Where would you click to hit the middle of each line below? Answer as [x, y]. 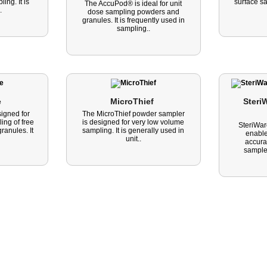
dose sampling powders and [133, 12]
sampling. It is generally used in [133, 131]
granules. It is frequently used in [133, 20]
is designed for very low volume [133, 122]
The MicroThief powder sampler [133, 114]
